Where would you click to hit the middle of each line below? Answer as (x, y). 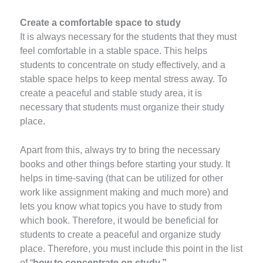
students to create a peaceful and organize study (121, 234)
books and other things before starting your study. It (125, 164)
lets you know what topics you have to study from (121, 206)
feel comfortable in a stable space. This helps (114, 50)
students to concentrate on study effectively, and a (123, 65)
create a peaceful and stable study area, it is (111, 93)
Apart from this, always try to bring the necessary (120, 150)
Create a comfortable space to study (101, 22)
